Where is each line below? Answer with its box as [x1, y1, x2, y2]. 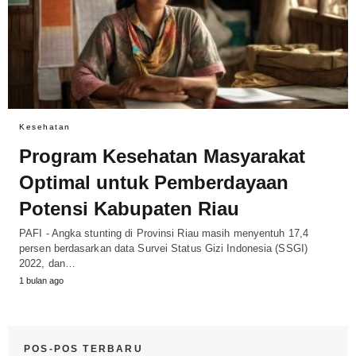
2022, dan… [19, 257, 75, 270]
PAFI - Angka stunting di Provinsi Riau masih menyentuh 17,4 [19, 227, 308, 240]
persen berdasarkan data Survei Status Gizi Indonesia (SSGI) [19, 242, 308, 255]
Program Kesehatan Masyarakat [19, 145, 305, 168]
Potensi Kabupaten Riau [19, 198, 239, 220]
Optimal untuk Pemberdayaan [19, 172, 288, 194]
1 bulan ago [19, 276, 64, 286]
